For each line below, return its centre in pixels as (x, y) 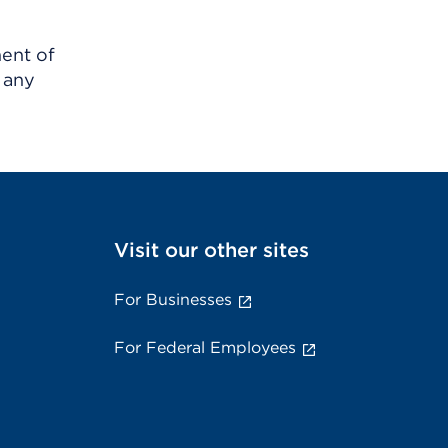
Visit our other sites (211, 250)
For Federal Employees (205, 348)
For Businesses (173, 300)
